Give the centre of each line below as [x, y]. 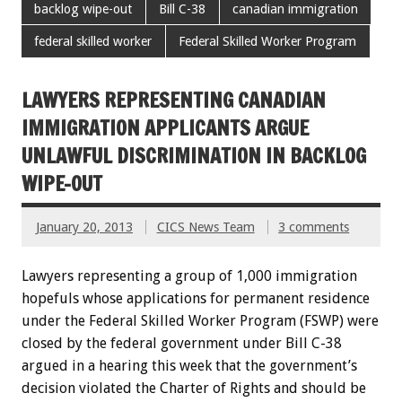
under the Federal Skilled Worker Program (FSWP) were [200, 320]
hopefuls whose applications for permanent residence [196, 298]
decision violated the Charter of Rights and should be [194, 388]
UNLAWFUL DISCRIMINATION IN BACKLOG [194, 155]
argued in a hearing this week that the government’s [189, 365]
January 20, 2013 [84, 227]
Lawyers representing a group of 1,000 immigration [189, 275]
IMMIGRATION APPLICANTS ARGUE [165, 127]
